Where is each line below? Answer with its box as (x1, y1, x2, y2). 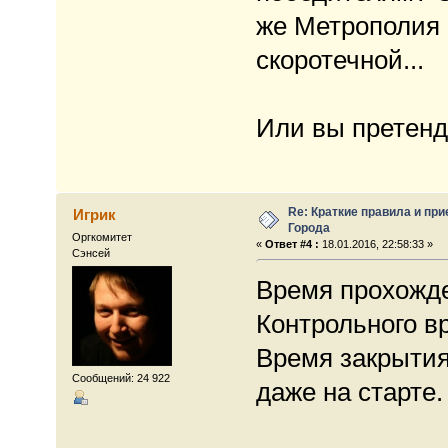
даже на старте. (255, 376, 443, 407)
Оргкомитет (72, 230, 133, 243)
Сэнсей (72, 246, 111, 259)
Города (288, 220, 331, 235)
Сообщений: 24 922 (72, 372, 171, 385)
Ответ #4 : (264, 237, 319, 250)
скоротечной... (255, 44, 424, 75)
